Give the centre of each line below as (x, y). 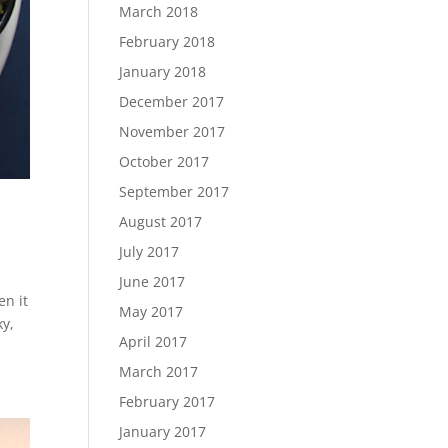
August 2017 (161, 221)
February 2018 (167, 41)
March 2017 (159, 371)
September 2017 (174, 191)
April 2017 (153, 341)
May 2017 (151, 311)
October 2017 (164, 161)
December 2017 (172, 101)
